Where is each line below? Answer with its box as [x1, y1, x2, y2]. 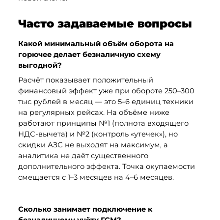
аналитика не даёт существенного [18, 151, 148, 160]
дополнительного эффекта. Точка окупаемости [18, 162, 195, 171]
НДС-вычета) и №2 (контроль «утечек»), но [18, 129, 178, 138]
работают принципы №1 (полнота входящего [18, 118, 189, 128]
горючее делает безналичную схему [18, 50, 161, 59]
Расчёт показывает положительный [18, 75, 153, 84]
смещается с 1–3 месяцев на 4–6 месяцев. [18, 172, 174, 182]
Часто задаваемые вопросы [18, 17, 192, 31]
